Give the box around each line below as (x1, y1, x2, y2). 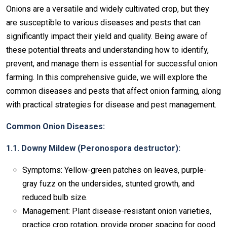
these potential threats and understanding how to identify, (6, 45, 209, 55)
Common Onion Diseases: (6, 121, 105, 131)
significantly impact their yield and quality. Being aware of (6, 31, 208, 41)
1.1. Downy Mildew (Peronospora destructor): (6, 143, 180, 153)
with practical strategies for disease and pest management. (6, 99, 216, 109)
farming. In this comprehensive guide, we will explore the (6, 72, 207, 82)
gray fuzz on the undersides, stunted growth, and (22, 178, 195, 188)
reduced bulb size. (22, 192, 88, 202)
